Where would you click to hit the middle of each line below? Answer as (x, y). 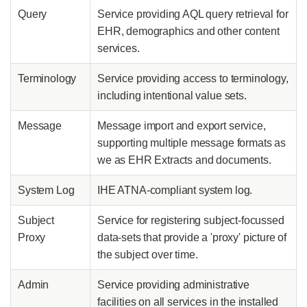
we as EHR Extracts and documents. (184, 160)
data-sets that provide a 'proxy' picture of (192, 238)
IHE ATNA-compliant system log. (175, 191)
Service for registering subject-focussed (191, 221)
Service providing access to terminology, (193, 79)
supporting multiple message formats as (192, 143)
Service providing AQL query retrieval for (193, 14)
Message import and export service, (182, 126)
